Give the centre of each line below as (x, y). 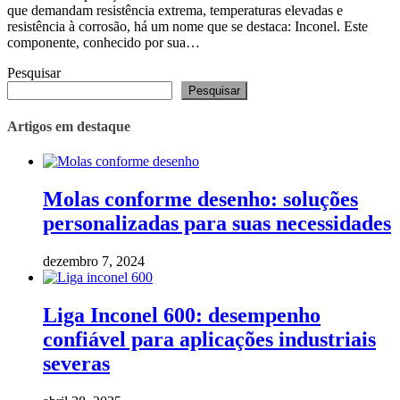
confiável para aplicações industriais (209, 339)
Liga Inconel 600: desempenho (182, 315)
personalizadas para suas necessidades (217, 224)
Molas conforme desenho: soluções (200, 200)
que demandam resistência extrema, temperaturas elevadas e (175, 10)
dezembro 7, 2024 (94, 262)
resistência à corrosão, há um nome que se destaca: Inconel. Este (187, 26)
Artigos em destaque (69, 126)
